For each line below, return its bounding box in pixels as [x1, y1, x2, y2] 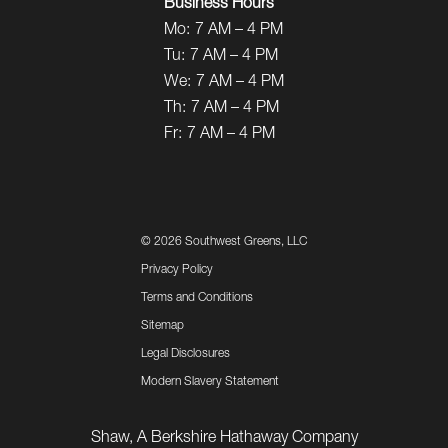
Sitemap [141, 320, 184, 333]
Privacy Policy [141, 264, 213, 277]
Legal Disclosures [141, 348, 230, 361]
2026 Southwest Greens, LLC [154, 236, 307, 249]
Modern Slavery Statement [141, 376, 279, 389]
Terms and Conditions [141, 292, 253, 305]
